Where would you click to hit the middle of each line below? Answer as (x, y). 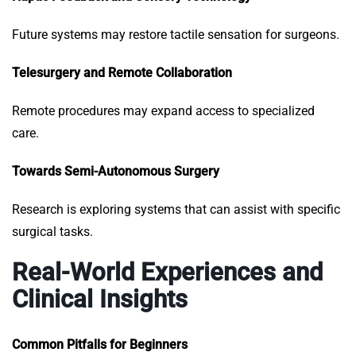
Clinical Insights (100, 300)
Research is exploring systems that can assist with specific (176, 210)
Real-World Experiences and (167, 273)
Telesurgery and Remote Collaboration (122, 73)
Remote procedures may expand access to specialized (163, 111)
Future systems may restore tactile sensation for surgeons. (176, 35)
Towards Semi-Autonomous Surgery (116, 172)
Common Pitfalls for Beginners (100, 345)
